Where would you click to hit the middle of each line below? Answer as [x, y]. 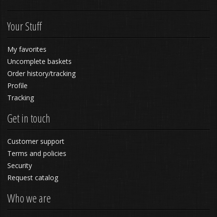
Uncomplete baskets [39, 61]
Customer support [36, 141]
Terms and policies [37, 153]
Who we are [29, 198]
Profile [17, 85]
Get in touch [29, 118]
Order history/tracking [41, 73]
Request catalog [33, 178]
